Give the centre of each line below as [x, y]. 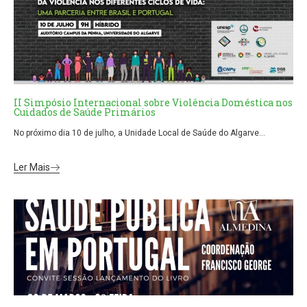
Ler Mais [32, 167]
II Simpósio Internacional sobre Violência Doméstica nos [153, 102]
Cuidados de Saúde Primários [85, 112]
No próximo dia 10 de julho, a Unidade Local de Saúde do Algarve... [139, 133]
